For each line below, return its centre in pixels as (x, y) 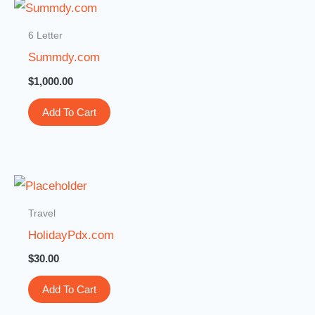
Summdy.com (64, 57)
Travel (42, 213)
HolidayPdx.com (71, 235)
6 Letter (46, 35)
